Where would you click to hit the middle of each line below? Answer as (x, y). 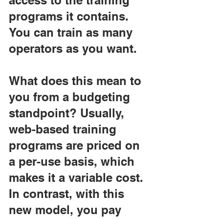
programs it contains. (70, 16)
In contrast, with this (68, 194)
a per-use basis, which (73, 161)
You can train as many (72, 32)
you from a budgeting (71, 97)
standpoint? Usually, (68, 113)
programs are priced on (76, 145)
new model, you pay (67, 210)
